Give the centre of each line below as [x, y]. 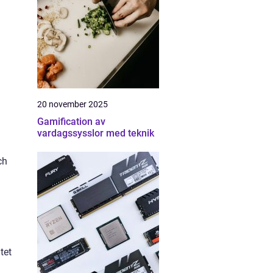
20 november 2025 [73, 104]
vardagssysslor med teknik [96, 133]
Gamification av [71, 122]
